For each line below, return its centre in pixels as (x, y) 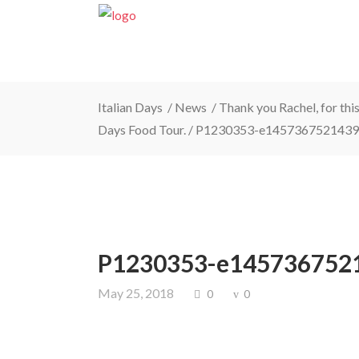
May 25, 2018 (136, 293)
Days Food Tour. (142, 129)
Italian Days (131, 107)
